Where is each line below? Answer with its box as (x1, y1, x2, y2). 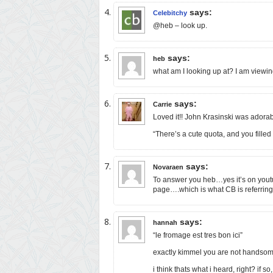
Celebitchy (153, 9, 187, 16)
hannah (153, 218, 177, 226)
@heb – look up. (153, 21, 207, 30)
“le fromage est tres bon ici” (153, 230, 243, 239)
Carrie (153, 100, 172, 108)
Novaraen (153, 163, 183, 171)
